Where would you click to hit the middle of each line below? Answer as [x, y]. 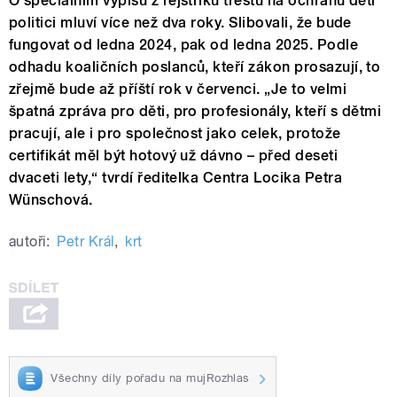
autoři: [30, 242]
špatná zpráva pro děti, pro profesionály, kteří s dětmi [195, 112]
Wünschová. [51, 200]
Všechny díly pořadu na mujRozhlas [150, 378]
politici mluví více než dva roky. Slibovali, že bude [180, 23]
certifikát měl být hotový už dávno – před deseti [174, 156]
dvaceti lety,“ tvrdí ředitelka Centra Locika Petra [176, 178]
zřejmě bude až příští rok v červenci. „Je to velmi [178, 90]
